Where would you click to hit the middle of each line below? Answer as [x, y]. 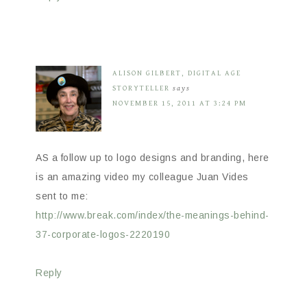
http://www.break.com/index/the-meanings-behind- [152, 215]
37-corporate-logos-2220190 [103, 234]
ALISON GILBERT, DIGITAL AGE [177, 73]
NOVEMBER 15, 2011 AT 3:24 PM [180, 103]
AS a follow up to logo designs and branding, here [152, 157]
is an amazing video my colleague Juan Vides [142, 176]
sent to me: [62, 196]
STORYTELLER [141, 88]
